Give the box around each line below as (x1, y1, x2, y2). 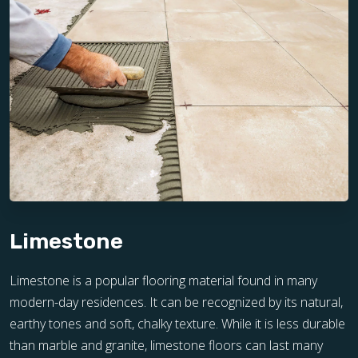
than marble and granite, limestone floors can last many (10, 336, 323, 354)
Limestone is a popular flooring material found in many (10, 272, 317, 289)
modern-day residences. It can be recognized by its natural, (10, 293, 343, 311)
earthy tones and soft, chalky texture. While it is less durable (10, 315, 345, 332)
